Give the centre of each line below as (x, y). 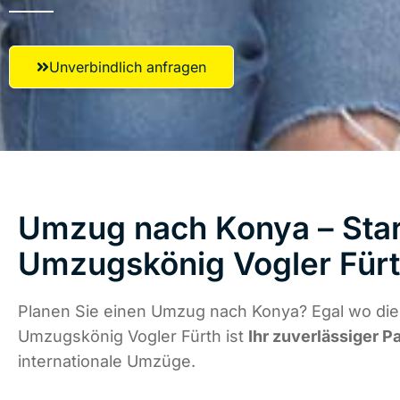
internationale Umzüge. (107, 362)
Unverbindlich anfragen (128, 67)
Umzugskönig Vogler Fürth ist (133, 337)
